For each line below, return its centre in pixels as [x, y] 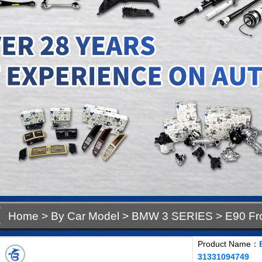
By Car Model [85, 216]
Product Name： [228, 244]
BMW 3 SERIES [172, 216]
